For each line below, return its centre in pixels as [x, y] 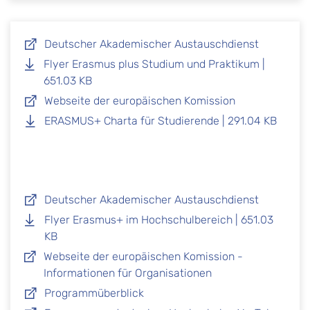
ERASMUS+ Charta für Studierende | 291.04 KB [161, 121]
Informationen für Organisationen [128, 273]
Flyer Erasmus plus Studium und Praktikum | [154, 64]
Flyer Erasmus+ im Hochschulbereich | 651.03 [158, 220]
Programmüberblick [94, 293]
